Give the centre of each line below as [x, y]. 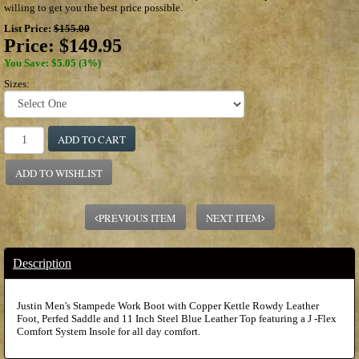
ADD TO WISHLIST [59, 173]
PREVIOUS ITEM [137, 218]
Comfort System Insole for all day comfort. [109, 331]
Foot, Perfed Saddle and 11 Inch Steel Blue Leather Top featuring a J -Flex [177, 318]
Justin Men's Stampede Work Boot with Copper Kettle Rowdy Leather [168, 305]
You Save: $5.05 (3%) [52, 63]
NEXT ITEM [233, 218]
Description [42, 263]
